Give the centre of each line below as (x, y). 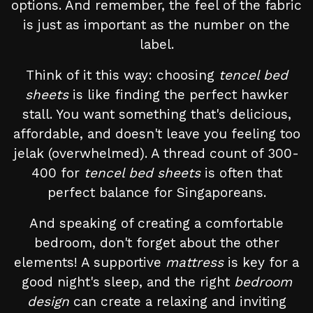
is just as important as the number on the (156, 25)
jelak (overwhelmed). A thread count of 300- (156, 154)
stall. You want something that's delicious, (156, 115)
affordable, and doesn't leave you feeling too (156, 134)
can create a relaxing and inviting (177, 302)
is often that (241, 173)
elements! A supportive (90, 263)
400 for (57, 173)
